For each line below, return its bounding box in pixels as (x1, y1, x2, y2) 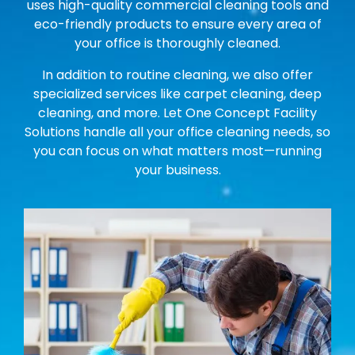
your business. (134, 160, 221, 179)
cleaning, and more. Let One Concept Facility (38, 103, 317, 122)
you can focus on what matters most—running (33, 141, 322, 160)
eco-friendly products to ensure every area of (33, 14, 322, 33)
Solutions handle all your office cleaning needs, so (25, 122, 330, 141)
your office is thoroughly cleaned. (74, 33, 281, 52)
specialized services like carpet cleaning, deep (33, 84, 322, 103)
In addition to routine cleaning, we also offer (42, 65, 313, 84)
